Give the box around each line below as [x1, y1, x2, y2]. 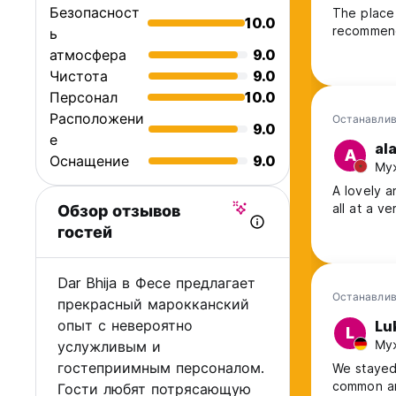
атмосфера [49, 46, 126, 65]
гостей [57, 223, 112, 242]
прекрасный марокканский [57, 295, 249, 314]
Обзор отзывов [57, 202, 180, 221]
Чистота [49, 67, 108, 86]
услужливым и [57, 338, 161, 356]
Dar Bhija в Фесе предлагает [57, 274, 255, 293]
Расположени [49, 110, 144, 128]
